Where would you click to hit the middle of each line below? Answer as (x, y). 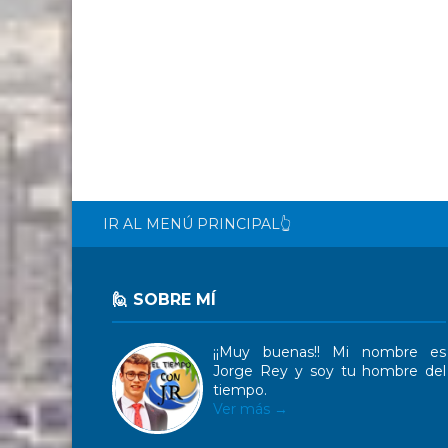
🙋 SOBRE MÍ (164, 299)
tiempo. (240, 390)
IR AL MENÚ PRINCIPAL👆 (197, 224)
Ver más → (250, 409)
